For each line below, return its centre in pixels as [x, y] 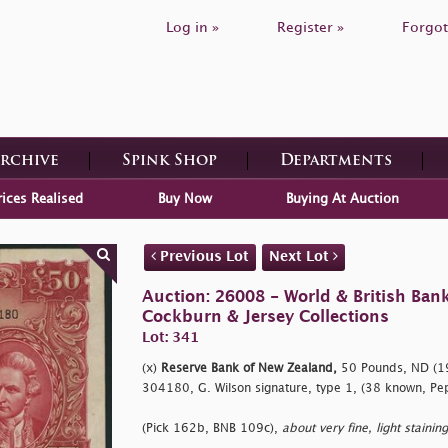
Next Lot [300, 256]
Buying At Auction [342, 198]
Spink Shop [169, 161]
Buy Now [184, 198]
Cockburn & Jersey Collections [265, 317]
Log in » [192, 27]
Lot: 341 [170, 337]
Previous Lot [202, 256]
